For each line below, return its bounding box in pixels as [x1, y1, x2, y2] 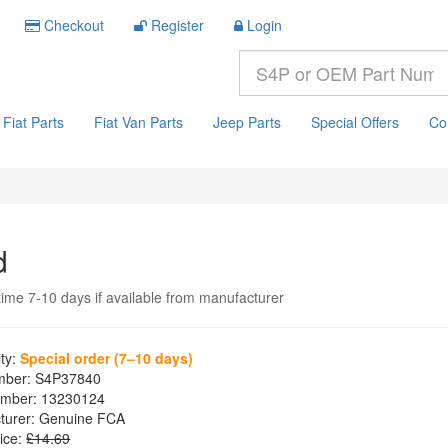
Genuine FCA [35, 408, 126, 428]
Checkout [44, 15, 104, 35]
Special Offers [311, 112, 399, 132]
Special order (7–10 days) [20, 348, 194, 368]
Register [151, 15, 204, 35]
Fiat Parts [3, 112, 64, 132]
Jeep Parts [213, 112, 281, 132]
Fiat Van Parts [94, 112, 183, 132]
